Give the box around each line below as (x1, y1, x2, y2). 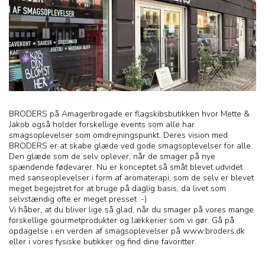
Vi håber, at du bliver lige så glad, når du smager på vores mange (9, 204, 254, 216)
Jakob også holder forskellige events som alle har (9, 119, 195, 131)
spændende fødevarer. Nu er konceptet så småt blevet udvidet (9, 161, 243, 173)
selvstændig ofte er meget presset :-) (9, 193, 147, 205)
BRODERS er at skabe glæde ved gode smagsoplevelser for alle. (9, 140, 253, 152)
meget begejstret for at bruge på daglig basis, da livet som (9, 183, 226, 195)
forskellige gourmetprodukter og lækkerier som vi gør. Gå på (9, 215, 234, 227)
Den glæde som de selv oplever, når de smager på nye (9, 151, 215, 163)
